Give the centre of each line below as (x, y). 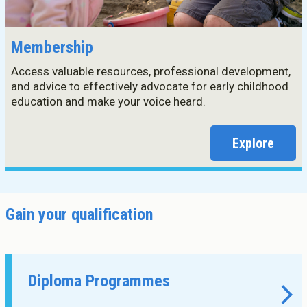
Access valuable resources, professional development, (151, 71)
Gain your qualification (79, 214)
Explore (253, 143)
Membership (52, 47)
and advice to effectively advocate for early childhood (150, 86)
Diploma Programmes (99, 281)
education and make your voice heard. (108, 101)
